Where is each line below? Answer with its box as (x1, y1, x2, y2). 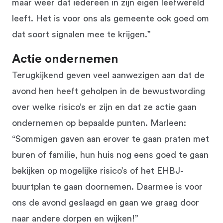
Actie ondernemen (12, 53, 118, 65)
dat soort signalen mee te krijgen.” (12, 29, 151, 39)
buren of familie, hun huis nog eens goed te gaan (12, 150, 209, 159)
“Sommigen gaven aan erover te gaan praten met (12, 134, 209, 143)
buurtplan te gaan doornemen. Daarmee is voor (12, 182, 203, 191)
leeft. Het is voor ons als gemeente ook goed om (12, 13, 209, 23)
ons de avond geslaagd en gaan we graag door (12, 198, 199, 207)
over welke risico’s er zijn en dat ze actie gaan (12, 102, 197, 111)
